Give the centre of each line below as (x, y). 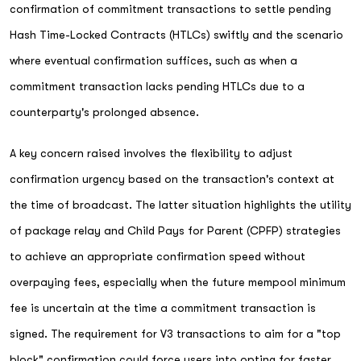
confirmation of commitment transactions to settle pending (170, 9)
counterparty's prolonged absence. (104, 112)
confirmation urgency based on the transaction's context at (172, 178)
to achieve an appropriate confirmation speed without (158, 256)
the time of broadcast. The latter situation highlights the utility (180, 204)
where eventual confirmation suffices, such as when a (154, 60)
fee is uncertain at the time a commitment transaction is (163, 307)
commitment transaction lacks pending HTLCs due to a (157, 86)
